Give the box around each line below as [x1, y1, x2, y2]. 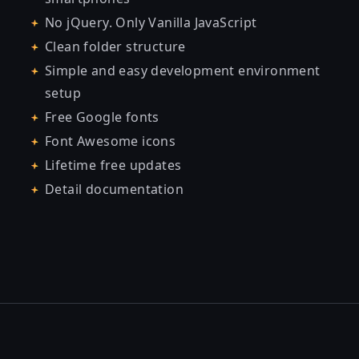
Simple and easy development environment [45, 62, 321, 79]
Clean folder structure [45, 38, 186, 55]
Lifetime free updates [45, 156, 182, 174]
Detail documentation [45, 180, 184, 198]
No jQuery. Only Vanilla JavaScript [45, 14, 257, 31]
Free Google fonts [45, 108, 159, 126]
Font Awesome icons [45, 132, 176, 150]
